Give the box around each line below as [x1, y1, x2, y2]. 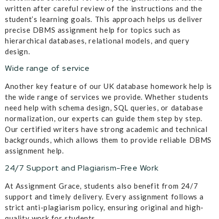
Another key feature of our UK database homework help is [5, 82, 213, 91]
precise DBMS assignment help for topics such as [5, 25, 181, 35]
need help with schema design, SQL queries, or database [5, 103, 203, 112]
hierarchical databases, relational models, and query [5, 36, 190, 45]
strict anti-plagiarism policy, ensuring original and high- [5, 202, 204, 212]
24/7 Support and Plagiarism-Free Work [5, 162, 159, 173]
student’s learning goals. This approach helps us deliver [5, 15, 203, 24]
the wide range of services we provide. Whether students [5, 92, 209, 102]
